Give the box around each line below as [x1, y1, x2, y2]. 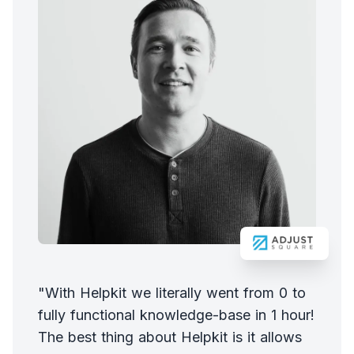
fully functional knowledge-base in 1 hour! [38, 307, 314, 324]
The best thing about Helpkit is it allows [38, 329, 302, 346]
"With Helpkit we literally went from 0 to [38, 284, 306, 302]
